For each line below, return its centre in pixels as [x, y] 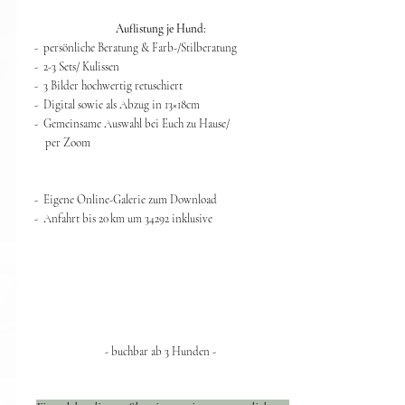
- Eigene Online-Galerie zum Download [125, 200]
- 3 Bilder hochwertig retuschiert [108, 86]
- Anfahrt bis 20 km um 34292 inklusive [123, 219]
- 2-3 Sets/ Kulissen [76, 67]
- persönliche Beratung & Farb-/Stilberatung [135, 48]
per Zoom [62, 143]
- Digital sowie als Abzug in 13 [103, 105]
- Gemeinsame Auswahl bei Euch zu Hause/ [132, 124]
